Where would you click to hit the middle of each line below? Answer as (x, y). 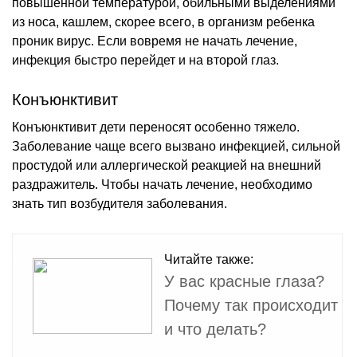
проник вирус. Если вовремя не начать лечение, (155, 41)
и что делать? (215, 329)
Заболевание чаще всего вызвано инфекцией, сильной (176, 146)
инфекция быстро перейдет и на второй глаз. (145, 60)
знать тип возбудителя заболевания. (120, 203)
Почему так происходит (251, 305)
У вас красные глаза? (244, 281)
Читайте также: (209, 259)
